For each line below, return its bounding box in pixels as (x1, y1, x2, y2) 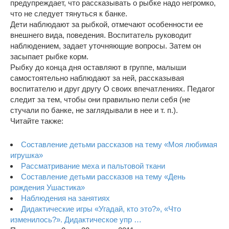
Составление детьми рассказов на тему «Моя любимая (21, 140, 217, 149)
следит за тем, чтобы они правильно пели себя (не (10, 95, 190, 104)
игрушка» (10, 150, 43, 159)
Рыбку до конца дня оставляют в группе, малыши (10, 62, 186, 72)
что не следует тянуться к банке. (10, 9, 127, 18)
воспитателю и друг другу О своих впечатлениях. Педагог (10, 84, 215, 93)
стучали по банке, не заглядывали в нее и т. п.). (10, 105, 182, 114)
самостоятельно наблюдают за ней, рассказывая (10, 73, 184, 82)
